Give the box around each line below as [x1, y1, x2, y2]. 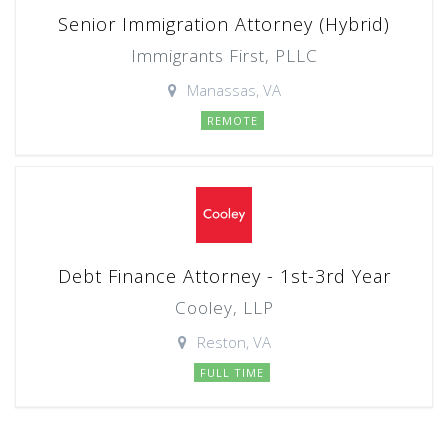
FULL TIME [200, 365, 264, 380]
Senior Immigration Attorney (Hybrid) [58, 12, 390, 36]
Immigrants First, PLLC [130, 44, 318, 67]
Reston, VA [196, 332, 271, 352]
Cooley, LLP [174, 296, 274, 319]
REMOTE [206, 113, 258, 128]
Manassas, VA [186, 80, 281, 100]
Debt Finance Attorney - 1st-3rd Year [57, 264, 391, 288]
